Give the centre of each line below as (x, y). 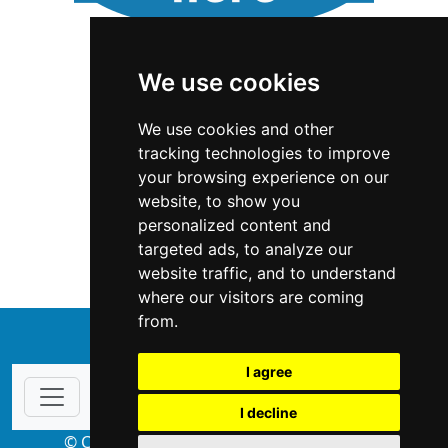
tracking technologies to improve (263, 153)
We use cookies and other (235, 129)
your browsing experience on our (263, 177)
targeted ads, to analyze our (245, 249)
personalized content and (234, 225)
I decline (269, 412)
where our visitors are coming (250, 297)
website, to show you (218, 201)
